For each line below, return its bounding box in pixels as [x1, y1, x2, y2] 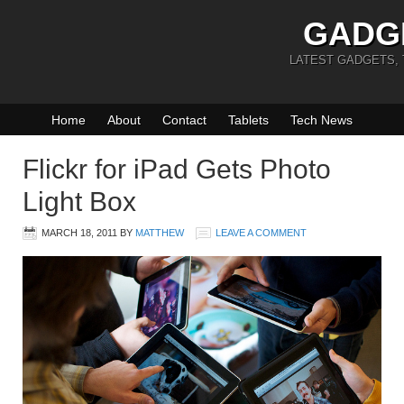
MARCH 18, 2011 [41, 227, 117, 238]
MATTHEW [135, 227, 184, 238]
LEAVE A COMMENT [216, 227, 307, 238]
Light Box [23, 187, 136, 216]
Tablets [228, 113, 269, 127]
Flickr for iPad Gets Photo [23, 154, 331, 184]
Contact [162, 113, 207, 127]
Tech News [290, 113, 353, 127]
